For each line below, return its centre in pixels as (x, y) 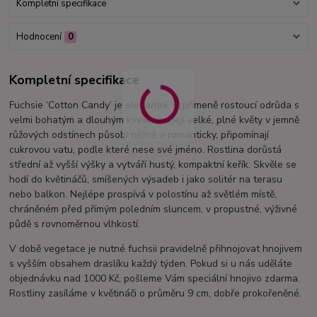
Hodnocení (39, 37)
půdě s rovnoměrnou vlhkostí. (75, 224)
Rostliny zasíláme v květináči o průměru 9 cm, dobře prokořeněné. (156, 293)
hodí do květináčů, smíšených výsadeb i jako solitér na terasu (146, 179)
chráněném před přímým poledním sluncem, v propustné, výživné (154, 209)
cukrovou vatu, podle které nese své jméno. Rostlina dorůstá (146, 149)
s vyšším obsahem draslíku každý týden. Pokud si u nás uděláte (151, 263)
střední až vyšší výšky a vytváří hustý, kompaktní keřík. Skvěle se (153, 164)
